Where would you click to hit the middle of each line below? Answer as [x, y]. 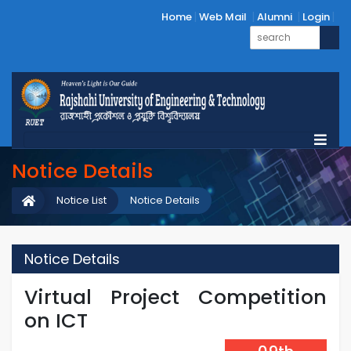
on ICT [56, 320]
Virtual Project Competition [175, 297]
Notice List [81, 200]
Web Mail [223, 17]
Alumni [275, 17]
